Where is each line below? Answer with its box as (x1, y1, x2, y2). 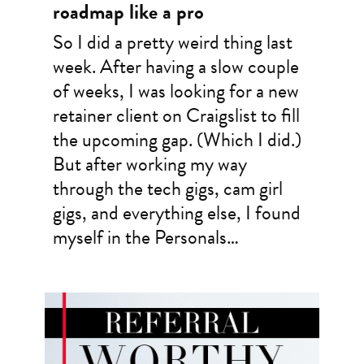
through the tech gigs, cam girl (52, 174, 283, 204)
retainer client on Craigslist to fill (52, 101, 300, 131)
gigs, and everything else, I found (52, 198, 301, 228)
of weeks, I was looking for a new (52, 76, 299, 106)
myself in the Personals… (52, 223, 239, 253)
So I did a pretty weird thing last (52, 28, 292, 58)
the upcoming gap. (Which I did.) (52, 125, 301, 155)
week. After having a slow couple (52, 52, 299, 82)
